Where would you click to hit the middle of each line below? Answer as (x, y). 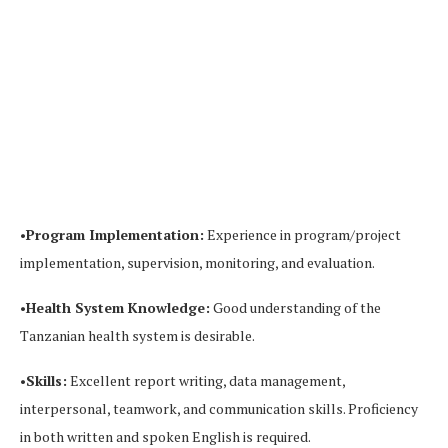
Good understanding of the (295, 307)
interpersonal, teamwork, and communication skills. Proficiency (219, 408)
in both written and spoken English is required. (165, 436)
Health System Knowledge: (118, 307)
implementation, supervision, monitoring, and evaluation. (197, 262)
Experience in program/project (302, 234)
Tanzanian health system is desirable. (137, 335)
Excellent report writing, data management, (206, 380)
